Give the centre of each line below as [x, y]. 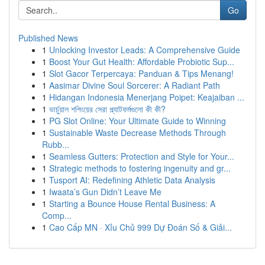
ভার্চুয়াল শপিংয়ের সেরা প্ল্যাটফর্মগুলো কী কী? [107, 109]
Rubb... [56, 144]
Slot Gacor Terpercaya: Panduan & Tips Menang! [141, 73]
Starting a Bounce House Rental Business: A [132, 203]
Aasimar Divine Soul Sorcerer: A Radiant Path [135, 85]
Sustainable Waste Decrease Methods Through [138, 132]
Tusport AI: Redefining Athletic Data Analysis [132, 180]
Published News [48, 38]
